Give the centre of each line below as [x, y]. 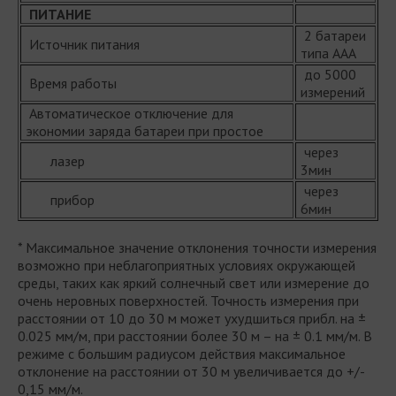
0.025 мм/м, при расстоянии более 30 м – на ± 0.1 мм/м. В [195, 335]
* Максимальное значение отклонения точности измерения [197, 247]
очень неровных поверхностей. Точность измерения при [188, 300]
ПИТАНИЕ [60, 14]
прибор [60, 199]
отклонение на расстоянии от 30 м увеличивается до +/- [191, 371]
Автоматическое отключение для [129, 113]
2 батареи [333, 35]
